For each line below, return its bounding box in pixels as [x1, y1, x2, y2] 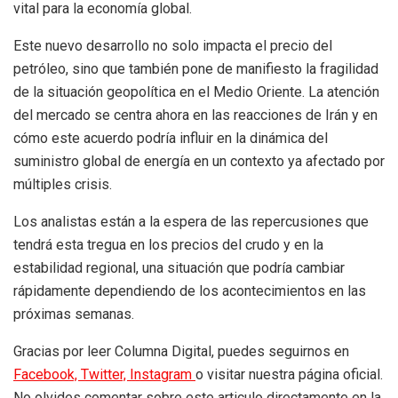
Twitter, [81, 366, 130, 384]
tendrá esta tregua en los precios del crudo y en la [13, 236, 323, 254]
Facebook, [13, 366, 81, 384]
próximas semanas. [13, 306, 134, 323]
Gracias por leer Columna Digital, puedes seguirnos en [13, 343, 349, 361]
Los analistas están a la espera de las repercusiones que [13, 213, 369, 231]
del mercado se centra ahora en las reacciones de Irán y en [13, 107, 378, 124]
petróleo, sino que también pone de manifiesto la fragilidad [13, 60, 378, 78]
